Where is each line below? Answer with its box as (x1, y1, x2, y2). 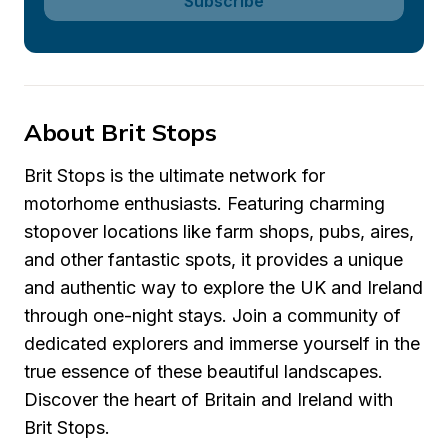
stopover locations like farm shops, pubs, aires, (24, 221, 414, 242)
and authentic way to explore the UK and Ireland (24, 277, 423, 298)
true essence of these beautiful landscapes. (24, 361, 383, 382)
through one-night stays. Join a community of (24, 305, 401, 326)
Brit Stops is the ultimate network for (24, 165, 325, 186)
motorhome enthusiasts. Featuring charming (24, 193, 385, 214)
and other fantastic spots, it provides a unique (24, 249, 403, 270)
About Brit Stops (24, 117, 217, 147)
